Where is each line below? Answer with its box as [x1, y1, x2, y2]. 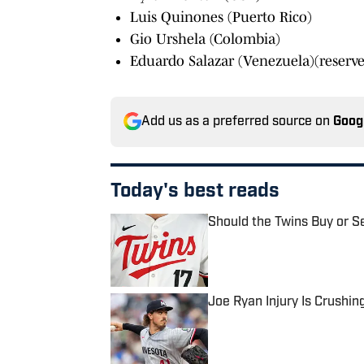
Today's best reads [110, 181, 279, 201]
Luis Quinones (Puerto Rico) [130, 8, 312, 25]
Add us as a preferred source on [141, 115, 333, 128]
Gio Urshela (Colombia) [130, 30, 280, 47]
